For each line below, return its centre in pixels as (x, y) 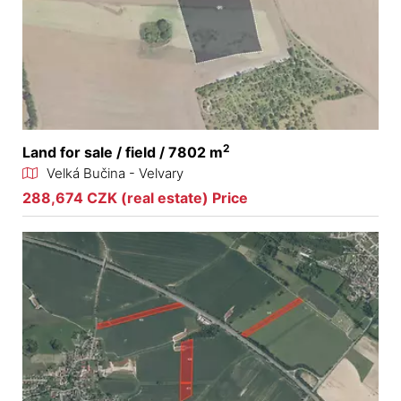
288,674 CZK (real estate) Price (135, 198)
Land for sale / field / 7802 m (123, 153)
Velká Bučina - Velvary (115, 174)
